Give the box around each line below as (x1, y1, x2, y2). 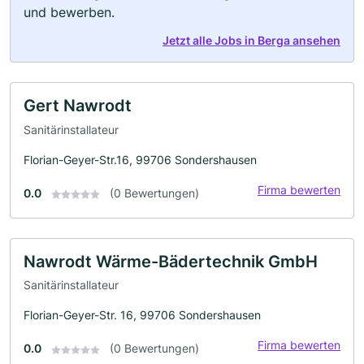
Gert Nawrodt (24, 96, 132, 116)
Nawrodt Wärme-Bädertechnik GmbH (24, 251, 318, 271)
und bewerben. (24, 4, 115, 21)
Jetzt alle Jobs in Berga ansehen (162, 33, 340, 48)
